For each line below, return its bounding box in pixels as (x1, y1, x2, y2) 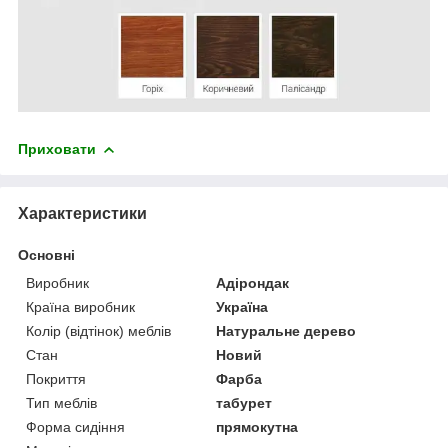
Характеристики (18, 205, 147, 223)
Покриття (26, 371, 86, 388)
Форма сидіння (26, 419, 125, 436)
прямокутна (216, 419, 299, 436)
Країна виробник (26, 299, 135, 316)
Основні (18, 247, 75, 264)
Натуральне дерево (216, 323, 357, 340)
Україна (216, 299, 269, 316)
